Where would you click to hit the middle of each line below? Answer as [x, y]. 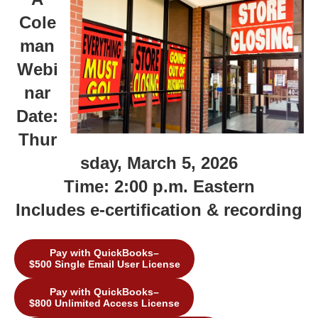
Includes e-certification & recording [159, 210]
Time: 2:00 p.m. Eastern [159, 186]
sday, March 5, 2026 [159, 163]
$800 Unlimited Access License [104, 303]
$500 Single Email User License [104, 264]
